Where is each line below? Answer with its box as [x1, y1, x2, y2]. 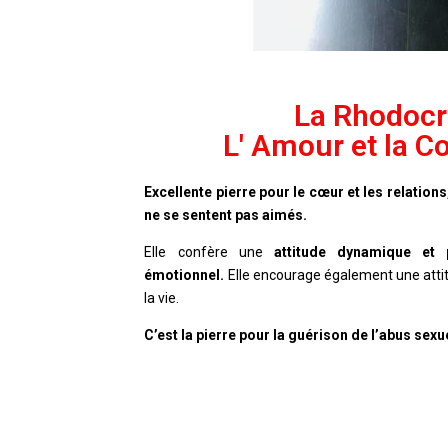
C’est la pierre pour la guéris [144, 327, 332, 344]
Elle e [224, 267, 261, 284]
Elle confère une [144, 244, 274, 261]
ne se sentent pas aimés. [144, 207, 311, 224]
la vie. [144, 290, 183, 307]
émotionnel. [144, 267, 225, 284]
